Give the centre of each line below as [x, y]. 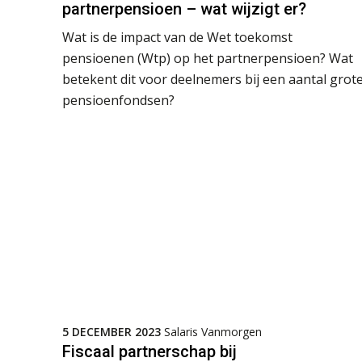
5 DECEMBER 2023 [112, 331]
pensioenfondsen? [118, 100]
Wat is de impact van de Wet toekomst [177, 37]
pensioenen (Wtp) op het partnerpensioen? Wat [208, 58]
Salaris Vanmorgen [213, 331]
